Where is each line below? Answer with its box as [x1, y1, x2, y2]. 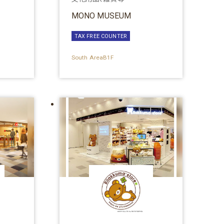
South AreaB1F [71, 53, 114, 61]
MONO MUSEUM [71, 11, 131, 21]
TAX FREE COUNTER [74, 32, 127, 39]
